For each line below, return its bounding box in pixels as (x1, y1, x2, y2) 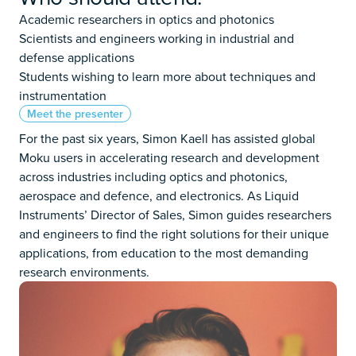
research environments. (19, 262, 149, 281)
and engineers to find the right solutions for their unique (19, 224, 329, 242)
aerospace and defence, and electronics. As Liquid (19, 186, 299, 204)
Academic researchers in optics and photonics (19, 10, 274, 28)
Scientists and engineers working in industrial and (19, 29, 294, 47)
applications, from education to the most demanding (19, 243, 308, 261)
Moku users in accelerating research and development (19, 148, 319, 166)
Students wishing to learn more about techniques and (19, 67, 315, 85)
